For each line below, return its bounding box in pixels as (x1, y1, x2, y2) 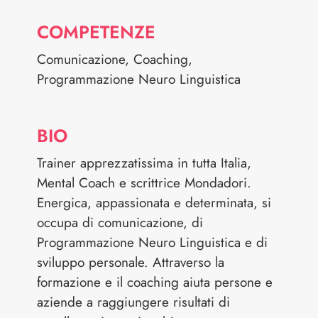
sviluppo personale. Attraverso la (37, 252, 225, 272)
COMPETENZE (37, 18, 156, 45)
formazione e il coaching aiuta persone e (37, 272, 273, 292)
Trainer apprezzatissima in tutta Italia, (37, 153, 252, 172)
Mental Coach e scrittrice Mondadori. (37, 172, 252, 192)
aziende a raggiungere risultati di (37, 292, 231, 312)
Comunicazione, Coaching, (37, 49, 193, 69)
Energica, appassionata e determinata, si (37, 192, 272, 212)
